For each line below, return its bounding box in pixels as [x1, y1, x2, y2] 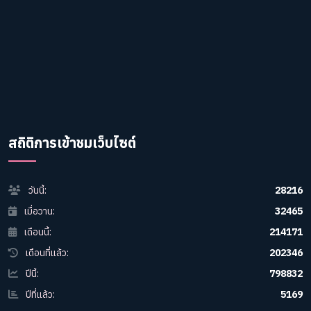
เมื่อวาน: [22, 205, 55, 217]
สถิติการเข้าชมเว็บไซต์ [8, 133, 136, 152]
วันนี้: [26, 184, 47, 196]
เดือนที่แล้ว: [24, 246, 69, 259]
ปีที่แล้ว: [24, 288, 55, 301]
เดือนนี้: [22, 226, 51, 238]
